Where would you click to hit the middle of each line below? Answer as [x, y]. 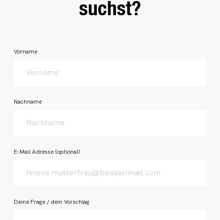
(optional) [68, 152]
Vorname [26, 52]
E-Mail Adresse [34, 152]
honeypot [22, 45]
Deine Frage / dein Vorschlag [52, 202]
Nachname [28, 102]
